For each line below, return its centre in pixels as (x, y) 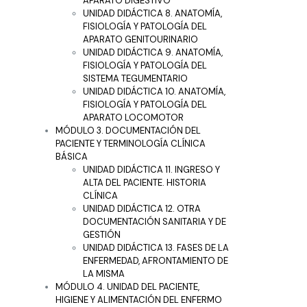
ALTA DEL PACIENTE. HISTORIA (145, 182)
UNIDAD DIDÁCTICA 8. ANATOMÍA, (152, 13)
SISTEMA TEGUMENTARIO (135, 78)
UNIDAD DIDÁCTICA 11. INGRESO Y (151, 169)
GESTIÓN (102, 234)
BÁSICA (72, 156)
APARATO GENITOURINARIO (140, 39)
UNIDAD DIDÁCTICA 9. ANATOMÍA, (153, 52)
